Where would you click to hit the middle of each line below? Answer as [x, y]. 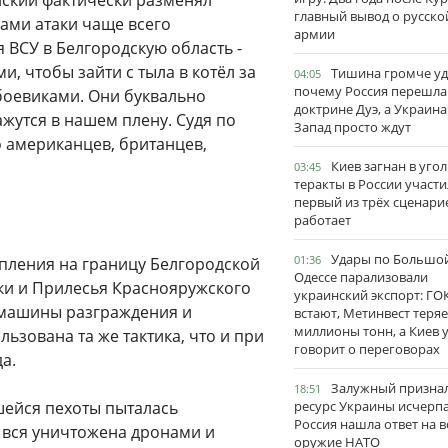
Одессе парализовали [361, 277]
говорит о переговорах [367, 349]
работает [322, 220]
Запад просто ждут [352, 127]
